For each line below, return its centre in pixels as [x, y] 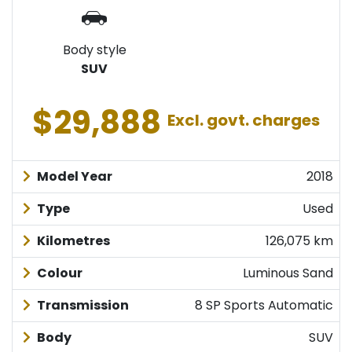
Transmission [82, 306]
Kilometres [72, 241]
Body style [94, 50]
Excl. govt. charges [244, 121]
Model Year [73, 177]
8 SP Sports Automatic [264, 306]
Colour [59, 273]
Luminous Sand [288, 273]
